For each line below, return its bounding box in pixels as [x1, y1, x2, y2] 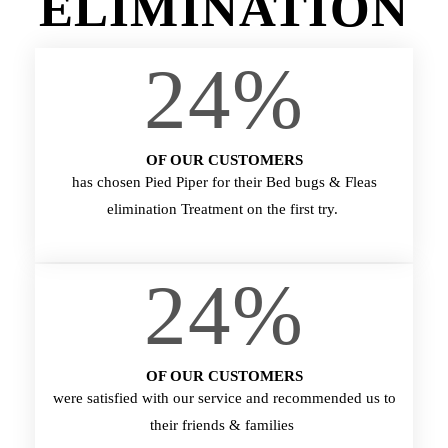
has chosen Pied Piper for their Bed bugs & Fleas [71, 174, 377, 190]
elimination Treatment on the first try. [106, 201, 342, 217]
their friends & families [150, 417, 298, 433]
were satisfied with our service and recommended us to [52, 390, 396, 406]
